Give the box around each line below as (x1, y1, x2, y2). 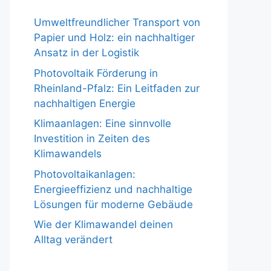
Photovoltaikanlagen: (34, 168, 135, 180)
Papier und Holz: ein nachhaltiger (34, 31, 195, 44)
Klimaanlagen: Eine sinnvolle (34, 117, 171, 129)
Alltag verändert (34, 233, 113, 246)
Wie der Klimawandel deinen (34, 218, 173, 230)
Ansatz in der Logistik (34, 47, 139, 59)
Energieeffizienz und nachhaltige (34, 183, 192, 195)
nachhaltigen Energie (34, 97, 135, 109)
